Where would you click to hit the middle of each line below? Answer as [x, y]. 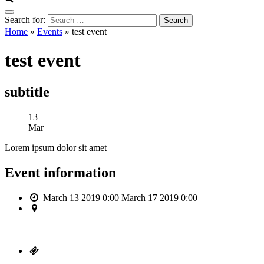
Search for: [25, 20]
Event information [60, 172]
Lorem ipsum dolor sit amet [56, 147]
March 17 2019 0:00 [158, 197]
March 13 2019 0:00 [81, 197]
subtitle [27, 92]
